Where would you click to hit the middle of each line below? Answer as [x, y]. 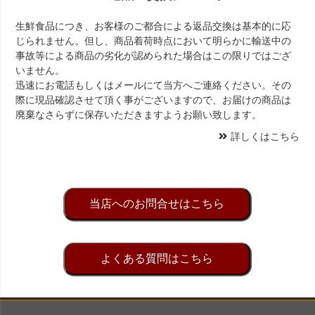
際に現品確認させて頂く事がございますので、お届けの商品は [154, 100]
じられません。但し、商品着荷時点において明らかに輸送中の [154, 41]
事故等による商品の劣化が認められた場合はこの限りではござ [154, 56]
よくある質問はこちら [156, 259]
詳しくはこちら [265, 137]
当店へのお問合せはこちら [156, 204]
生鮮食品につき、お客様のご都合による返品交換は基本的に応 [154, 26]
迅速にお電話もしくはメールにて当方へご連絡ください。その [154, 85]
